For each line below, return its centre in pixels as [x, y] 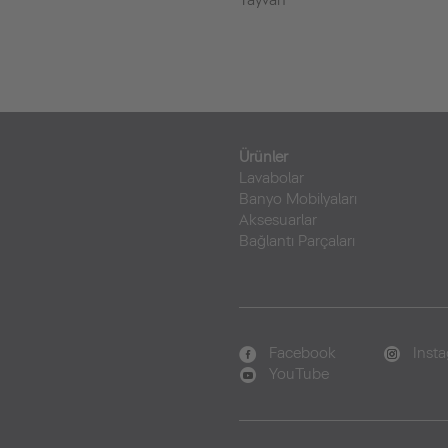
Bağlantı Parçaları [297, 241]
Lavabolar [271, 178]
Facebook [302, 353]
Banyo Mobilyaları [298, 199]
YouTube [299, 374]
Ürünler [263, 157]
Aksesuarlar [278, 220]
